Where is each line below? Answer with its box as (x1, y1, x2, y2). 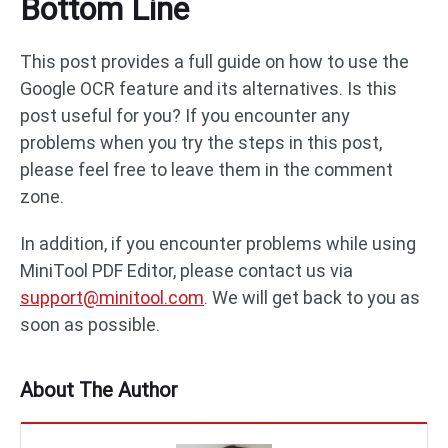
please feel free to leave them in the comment (20, 159, 393, 181)
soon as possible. (20, 314, 160, 336)
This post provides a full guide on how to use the (20, 51, 409, 73)
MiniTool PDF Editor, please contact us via (20, 260, 353, 282)
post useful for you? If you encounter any (20, 105, 350, 127)
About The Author (20, 378, 178, 403)
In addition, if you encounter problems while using (20, 233, 416, 255)
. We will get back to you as (204, 287, 420, 309)
